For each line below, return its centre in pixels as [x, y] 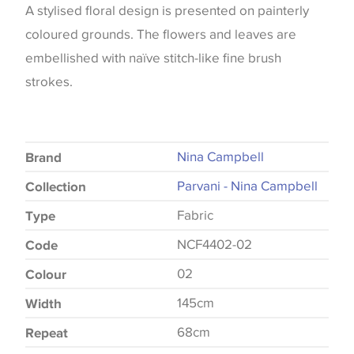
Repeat [47, 333]
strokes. [49, 81]
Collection [56, 186]
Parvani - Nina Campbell [247, 186]
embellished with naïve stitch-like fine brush [153, 58]
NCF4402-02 [215, 245]
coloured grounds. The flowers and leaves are [161, 34]
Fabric [195, 216]
